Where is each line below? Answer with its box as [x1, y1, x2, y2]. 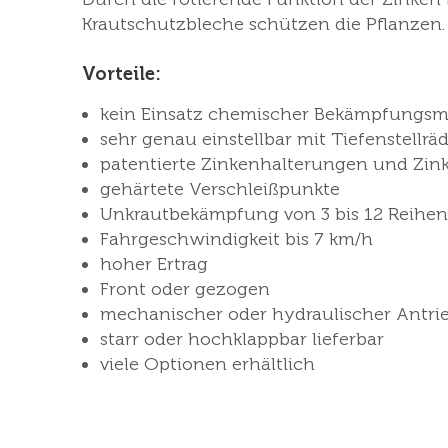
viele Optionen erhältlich [100, 353, 315, 375]
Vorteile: [82, 63, 161, 85]
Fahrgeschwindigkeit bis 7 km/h [100, 228, 373, 250]
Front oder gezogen [100, 278, 270, 300]
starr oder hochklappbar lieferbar [100, 328, 384, 350]
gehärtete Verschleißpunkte [100, 178, 340, 200]
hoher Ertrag [100, 253, 208, 275]
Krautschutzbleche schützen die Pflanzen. [82, 13, 445, 35]
